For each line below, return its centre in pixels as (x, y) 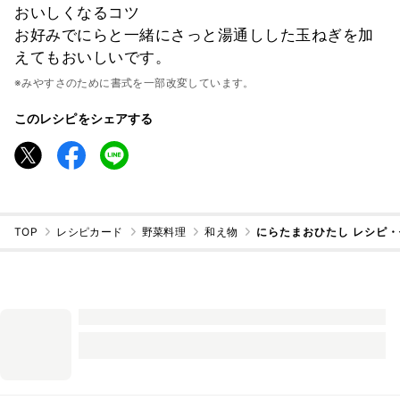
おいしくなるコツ (77, 12)
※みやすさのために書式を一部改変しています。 (134, 82)
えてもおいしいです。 (92, 57)
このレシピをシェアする (84, 118)
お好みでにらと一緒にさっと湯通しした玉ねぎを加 (194, 34)
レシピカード (90, 232)
